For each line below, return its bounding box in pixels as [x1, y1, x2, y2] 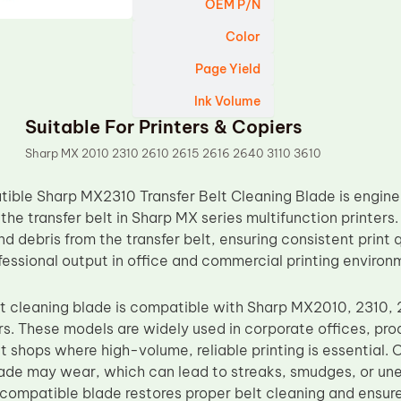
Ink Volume [194, 93, 261, 109]
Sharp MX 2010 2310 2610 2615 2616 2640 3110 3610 [25, 146, 322, 160]
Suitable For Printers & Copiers [25, 115, 303, 138]
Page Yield [195, 61, 261, 77]
